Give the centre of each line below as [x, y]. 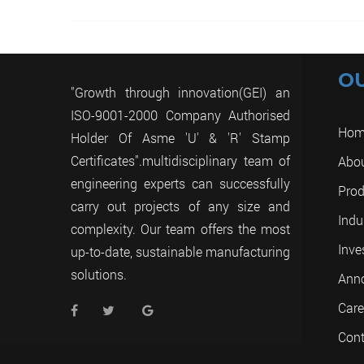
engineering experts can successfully [180, 183]
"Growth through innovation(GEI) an [180, 92]
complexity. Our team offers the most [180, 228]
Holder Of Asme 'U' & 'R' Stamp [180, 137]
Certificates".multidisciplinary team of [180, 160]
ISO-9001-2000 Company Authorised [180, 115]
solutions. [99, 274]
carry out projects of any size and [180, 206]
